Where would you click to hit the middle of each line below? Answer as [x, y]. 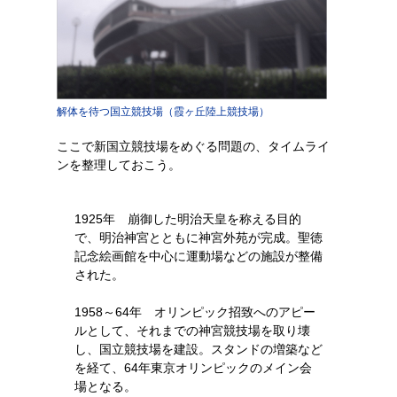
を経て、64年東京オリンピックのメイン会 [193, 368]
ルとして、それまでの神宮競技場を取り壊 [192, 331]
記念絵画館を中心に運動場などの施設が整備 [198, 256]
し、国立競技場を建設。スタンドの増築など [198, 349]
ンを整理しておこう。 [119, 165]
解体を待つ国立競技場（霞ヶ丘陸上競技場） [163, 112]
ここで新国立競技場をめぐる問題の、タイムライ [193, 146]
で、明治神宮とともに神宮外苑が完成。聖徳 [198, 237]
